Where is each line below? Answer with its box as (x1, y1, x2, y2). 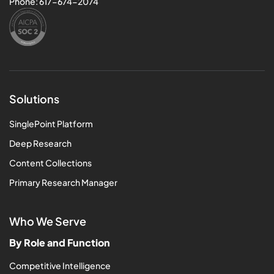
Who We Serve (9, 213, 86, 228)
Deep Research (9, 137, 72, 149)
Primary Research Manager (9, 176, 117, 188)
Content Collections (9, 157, 92, 168)
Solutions (9, 91, 59, 106)
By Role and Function (9, 235, 110, 249)
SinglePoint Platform (9, 117, 93, 129)
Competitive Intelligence (9, 259, 111, 271)
